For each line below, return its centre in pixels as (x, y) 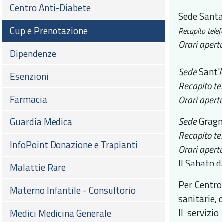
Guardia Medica (41, 122)
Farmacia (28, 99)
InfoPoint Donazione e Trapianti (74, 145)
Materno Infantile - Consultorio (73, 190)
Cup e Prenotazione (49, 31)
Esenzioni (29, 76)
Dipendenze (33, 54)
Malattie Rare (38, 167)
